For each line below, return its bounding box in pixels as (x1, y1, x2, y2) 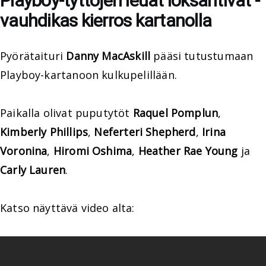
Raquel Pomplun (132, 106, 218, 120)
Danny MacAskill (66, 49, 151, 63)
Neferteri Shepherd (94, 125, 196, 139)
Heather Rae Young (138, 144, 238, 158)
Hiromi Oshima (53, 144, 132, 158)
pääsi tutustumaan (150, 49, 254, 63)
